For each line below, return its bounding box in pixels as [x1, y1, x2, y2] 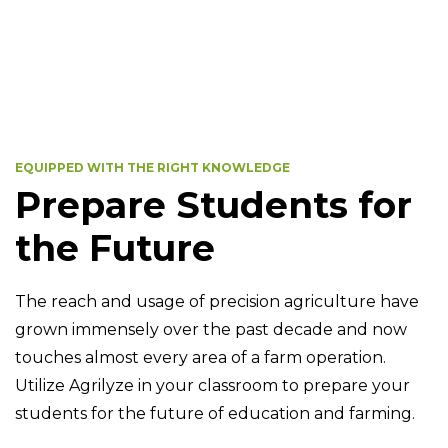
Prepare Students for [15, 182, 412, 227]
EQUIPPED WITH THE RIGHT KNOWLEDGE [15, 159, 290, 175]
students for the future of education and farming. [15, 403, 415, 423]
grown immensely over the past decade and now [15, 319, 407, 339]
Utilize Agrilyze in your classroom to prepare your [15, 375, 410, 395]
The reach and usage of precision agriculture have [15, 291, 419, 311]
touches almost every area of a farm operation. [15, 347, 386, 367]
